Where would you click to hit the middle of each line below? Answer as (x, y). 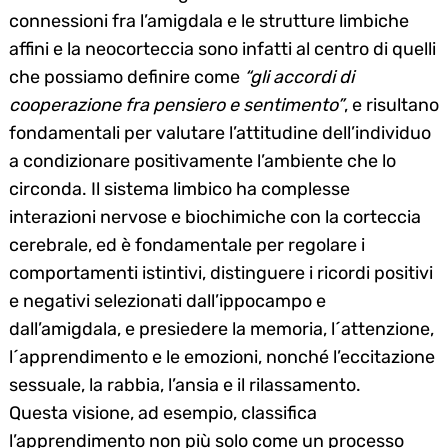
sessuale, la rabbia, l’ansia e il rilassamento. (185, 384)
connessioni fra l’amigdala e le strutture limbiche (209, 20)
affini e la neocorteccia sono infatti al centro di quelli (222, 48)
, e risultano (391, 104)
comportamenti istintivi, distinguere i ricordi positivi (221, 272)
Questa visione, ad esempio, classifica (163, 412)
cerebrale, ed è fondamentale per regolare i (187, 244)
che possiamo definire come (126, 76)
